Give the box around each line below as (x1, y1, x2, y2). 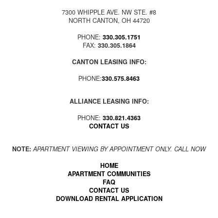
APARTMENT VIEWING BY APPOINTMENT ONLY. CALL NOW (33, 145, 206, 154)
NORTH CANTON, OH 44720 (68, 16, 150, 25)
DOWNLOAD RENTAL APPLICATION (55, 194, 163, 203)
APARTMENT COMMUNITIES (68, 169, 150, 179)
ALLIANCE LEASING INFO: (69, 97, 149, 106)
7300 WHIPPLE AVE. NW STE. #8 (62, 8, 156, 17)
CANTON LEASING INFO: (72, 57, 146, 67)
